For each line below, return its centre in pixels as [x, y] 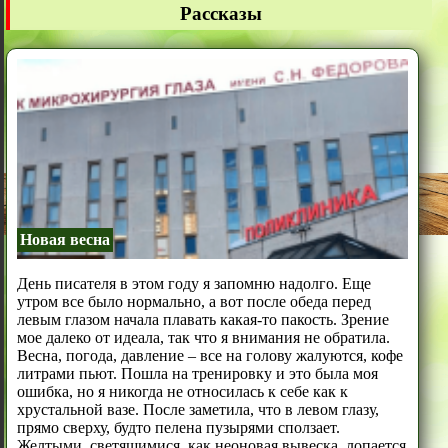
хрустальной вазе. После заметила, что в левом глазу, [197, 410]
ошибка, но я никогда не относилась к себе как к [182, 392]
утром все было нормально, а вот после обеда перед [193, 302]
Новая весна [64, 240]
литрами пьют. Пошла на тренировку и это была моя [197, 374]
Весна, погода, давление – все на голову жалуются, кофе [209, 356]
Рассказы [220, 13]
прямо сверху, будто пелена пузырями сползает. [178, 428]
